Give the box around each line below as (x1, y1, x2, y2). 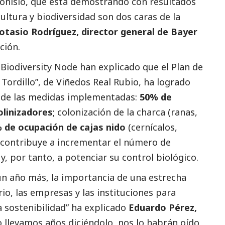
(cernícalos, (126, 121, 177, 134)
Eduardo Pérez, (129, 201, 197, 214)
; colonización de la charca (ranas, (53, 106, 197, 119)
